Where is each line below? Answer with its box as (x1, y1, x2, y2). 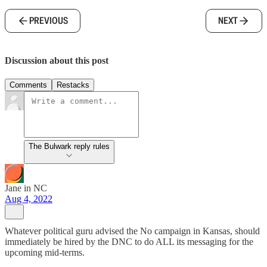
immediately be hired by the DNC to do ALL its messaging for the (5, 236, 253, 247)
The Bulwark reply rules (29, 141, 110, 151)
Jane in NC (5, 182, 47, 193)
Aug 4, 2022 (5, 193, 52, 204)
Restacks (57, 80, 89, 89)
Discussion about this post (5, 55, 108, 66)
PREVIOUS (29, 14, 68, 27)
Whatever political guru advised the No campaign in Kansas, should (5, 225, 260, 236)
